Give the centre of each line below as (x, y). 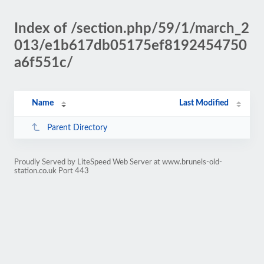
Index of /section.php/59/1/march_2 (132, 29)
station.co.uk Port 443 (52, 171)
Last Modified (204, 103)
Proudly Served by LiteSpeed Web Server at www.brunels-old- (118, 162)
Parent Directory (77, 128)
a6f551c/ (44, 63)
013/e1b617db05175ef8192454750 (131, 46)
